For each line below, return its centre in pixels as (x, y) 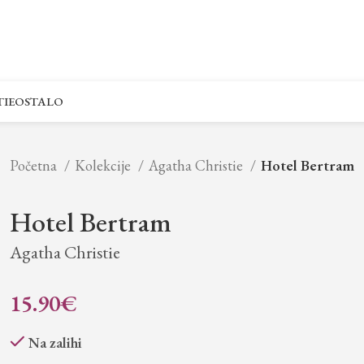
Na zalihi (55, 342)
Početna (35, 165)
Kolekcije (104, 165)
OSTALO (39, 101)
